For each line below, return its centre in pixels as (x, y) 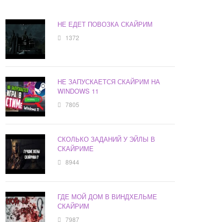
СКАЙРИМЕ (76, 149)
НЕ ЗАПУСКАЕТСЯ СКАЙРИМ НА (109, 82)
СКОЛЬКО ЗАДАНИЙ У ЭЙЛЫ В (107, 139)
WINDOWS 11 (78, 91)
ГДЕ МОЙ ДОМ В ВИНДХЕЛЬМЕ (108, 197)
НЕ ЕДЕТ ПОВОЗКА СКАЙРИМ (105, 24)
